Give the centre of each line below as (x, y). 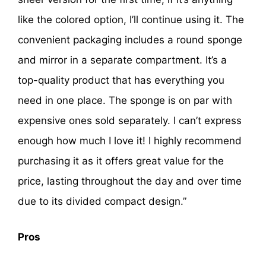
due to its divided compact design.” (102, 202)
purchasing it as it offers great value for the (121, 161)
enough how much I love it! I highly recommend (130, 141)
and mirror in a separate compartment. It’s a (122, 60)
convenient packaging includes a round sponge (130, 40)
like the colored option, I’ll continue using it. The (131, 20)
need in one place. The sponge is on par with (125, 101)
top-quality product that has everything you (121, 80)
